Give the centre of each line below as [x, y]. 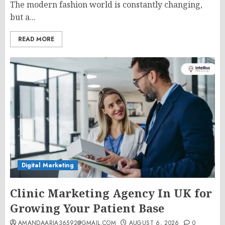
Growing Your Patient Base [87, 208]
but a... [23, 17]
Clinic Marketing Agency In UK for [111, 193]
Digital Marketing [48, 165]
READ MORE [36, 39]
